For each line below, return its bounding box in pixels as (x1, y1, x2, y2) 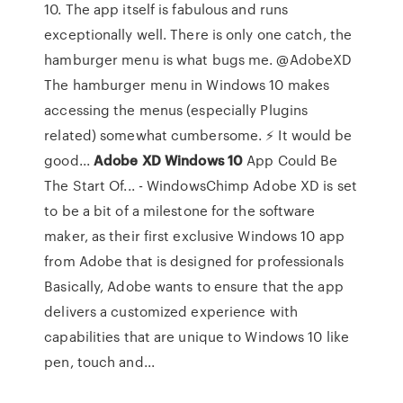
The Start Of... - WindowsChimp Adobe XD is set (44, 175, 357, 195)
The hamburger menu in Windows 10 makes (44, 75, 330, 94)
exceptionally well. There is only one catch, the (44, 24, 353, 44)
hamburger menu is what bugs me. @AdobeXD (44, 49, 353, 69)
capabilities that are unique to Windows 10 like (44, 327, 349, 346)
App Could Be (243, 150, 338, 170)
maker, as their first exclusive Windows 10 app (44, 226, 345, 246)
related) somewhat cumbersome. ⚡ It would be (44, 125, 353, 145)
